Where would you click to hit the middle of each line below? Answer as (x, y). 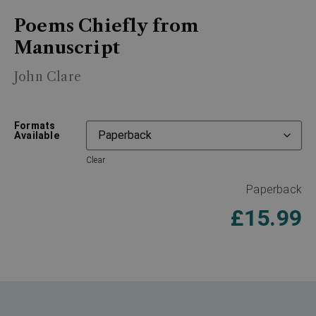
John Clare (48, 77)
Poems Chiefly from (107, 26)
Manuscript (67, 48)
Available (37, 135)
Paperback (274, 189)
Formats (35, 126)
